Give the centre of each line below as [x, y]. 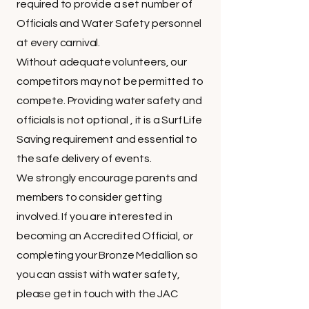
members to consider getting [89, 197]
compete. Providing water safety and [109, 101]
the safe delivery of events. [84, 159]
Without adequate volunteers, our [102, 62]
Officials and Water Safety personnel [109, 23]
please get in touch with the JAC [97, 294]
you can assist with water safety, [98, 275]
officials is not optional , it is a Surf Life [109, 120]
